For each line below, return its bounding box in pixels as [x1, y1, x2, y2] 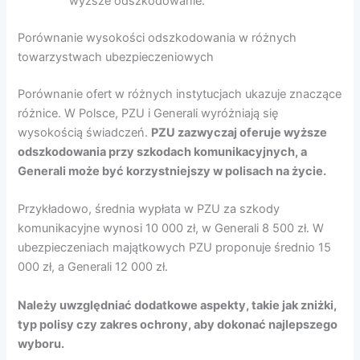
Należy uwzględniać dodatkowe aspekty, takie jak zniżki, [18, 297, 337, 313]
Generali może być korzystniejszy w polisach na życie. [18, 164, 327, 179]
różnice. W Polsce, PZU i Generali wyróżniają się [18, 106, 279, 121]
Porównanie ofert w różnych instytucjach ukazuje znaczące [18, 87, 342, 102]
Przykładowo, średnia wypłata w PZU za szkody [18, 202, 280, 217]
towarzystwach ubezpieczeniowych [18, 50, 215, 65]
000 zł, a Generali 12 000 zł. [18, 260, 169, 275]
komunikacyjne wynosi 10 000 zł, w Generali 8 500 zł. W [18, 221, 325, 236]
